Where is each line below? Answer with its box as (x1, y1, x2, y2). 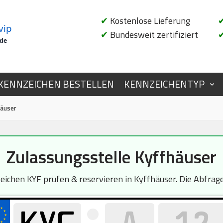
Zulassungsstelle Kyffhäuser (6, 143, 217, 170)
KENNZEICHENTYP (124, 77, 205, 92)
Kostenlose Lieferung (108, 14, 190, 27)
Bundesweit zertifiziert (108, 28, 198, 41)
